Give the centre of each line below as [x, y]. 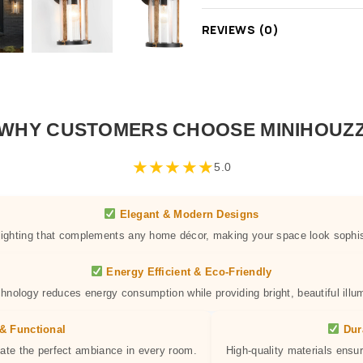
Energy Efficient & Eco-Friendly [188, 272]
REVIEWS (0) [241, 29]
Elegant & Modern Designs [188, 214]
